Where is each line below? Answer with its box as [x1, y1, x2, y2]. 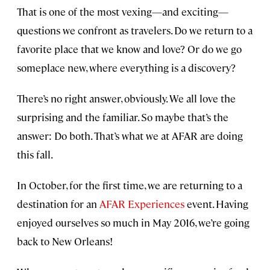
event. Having [184, 197, 248, 211]
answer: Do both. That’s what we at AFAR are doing [17, 129, 243, 143]
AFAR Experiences [99, 197, 184, 211]
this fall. [17, 148, 53, 162]
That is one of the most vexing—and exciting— [17, 5, 228, 19]
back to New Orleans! [17, 234, 113, 248]
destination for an [17, 197, 99, 211]
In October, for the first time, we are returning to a [17, 178, 242, 192]
